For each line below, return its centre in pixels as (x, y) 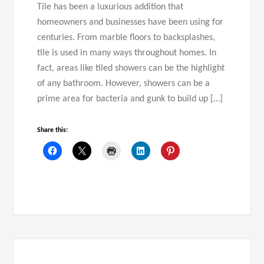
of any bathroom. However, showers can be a (124, 83)
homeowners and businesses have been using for (131, 22)
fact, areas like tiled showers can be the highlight (131, 68)
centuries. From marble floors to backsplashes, (126, 37)
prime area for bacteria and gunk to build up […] (130, 99)
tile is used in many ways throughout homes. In (127, 53)
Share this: (53, 130)
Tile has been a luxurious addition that (110, 7)
